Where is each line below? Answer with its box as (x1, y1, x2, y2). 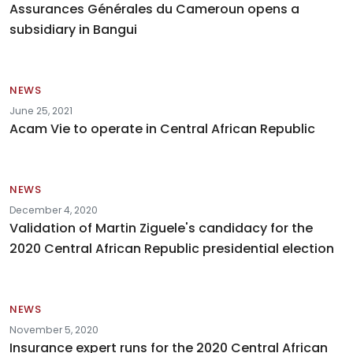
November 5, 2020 (9, 323, 98, 337)
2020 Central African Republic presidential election (9, 240, 334, 258)
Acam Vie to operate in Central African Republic (9, 120, 315, 139)
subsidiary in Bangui (9, 20, 137, 39)
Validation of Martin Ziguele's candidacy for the (9, 219, 313, 238)
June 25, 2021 (9, 104, 72, 118)
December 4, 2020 (9, 203, 98, 217)
